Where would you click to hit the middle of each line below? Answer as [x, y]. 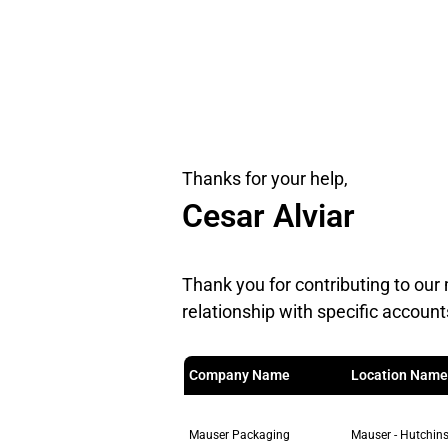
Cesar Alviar [268, 216]
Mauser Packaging [239, 435]
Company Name [239, 375]
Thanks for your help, [265, 178]
